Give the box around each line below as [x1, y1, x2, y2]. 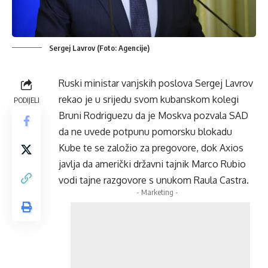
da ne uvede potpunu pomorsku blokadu [59, 125, 232, 138]
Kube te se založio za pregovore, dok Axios [59, 141, 243, 154]
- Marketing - [136, 187, 178, 197]
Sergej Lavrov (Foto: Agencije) [49, 42, 150, 53]
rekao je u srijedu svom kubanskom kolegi [59, 93, 239, 105]
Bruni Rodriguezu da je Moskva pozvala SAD [59, 109, 248, 121]
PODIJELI [13, 95, 39, 105]
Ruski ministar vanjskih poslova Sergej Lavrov [59, 77, 253, 89]
